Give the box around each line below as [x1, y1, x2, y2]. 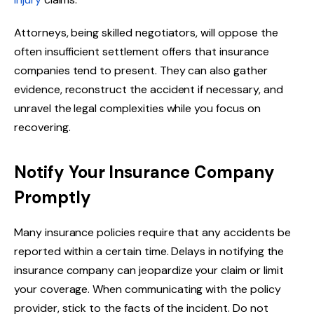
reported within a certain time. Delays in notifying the [14, 243, 285, 259]
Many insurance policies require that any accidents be [14, 224, 291, 240]
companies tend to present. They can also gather [14, 63, 268, 78]
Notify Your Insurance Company [14, 161, 275, 183]
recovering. [14, 120, 74, 135]
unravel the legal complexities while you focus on [14, 101, 261, 116]
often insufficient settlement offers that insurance [14, 44, 269, 60]
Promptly [14, 186, 91, 208]
